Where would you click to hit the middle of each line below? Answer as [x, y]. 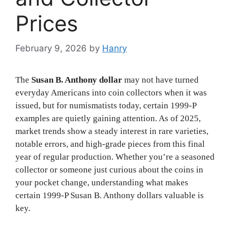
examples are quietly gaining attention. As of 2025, [108, 119]
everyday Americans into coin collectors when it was [111, 93]
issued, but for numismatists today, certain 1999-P [106, 106]
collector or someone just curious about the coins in [109, 170]
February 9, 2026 [51, 49]
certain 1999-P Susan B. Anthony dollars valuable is [110, 196]
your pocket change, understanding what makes [102, 183]
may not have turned [160, 80]
